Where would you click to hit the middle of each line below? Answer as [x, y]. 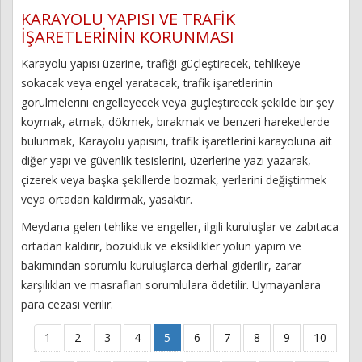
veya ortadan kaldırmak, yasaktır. [107, 199]
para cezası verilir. [67, 304]
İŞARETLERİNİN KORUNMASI [128, 37]
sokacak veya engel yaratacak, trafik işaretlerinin [147, 83]
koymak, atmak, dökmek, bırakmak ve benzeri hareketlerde [175, 122]
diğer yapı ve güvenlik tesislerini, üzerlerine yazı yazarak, [166, 160]
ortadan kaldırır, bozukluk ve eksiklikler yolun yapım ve [161, 246]
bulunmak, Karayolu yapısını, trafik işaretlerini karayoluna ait [177, 141]
